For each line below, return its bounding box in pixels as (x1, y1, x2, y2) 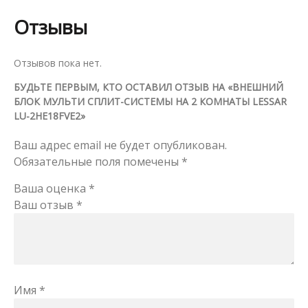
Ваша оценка (14, 181, 89, 197)
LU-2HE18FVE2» (14, 109, 85, 123)
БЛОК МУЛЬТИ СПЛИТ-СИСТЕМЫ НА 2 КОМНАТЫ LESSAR (14, 95, 287, 109)
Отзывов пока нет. (14, 56, 102, 70)
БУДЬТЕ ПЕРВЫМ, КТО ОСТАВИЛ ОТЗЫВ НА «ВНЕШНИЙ (14, 80, 283, 94)
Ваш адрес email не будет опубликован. (14, 137, 227, 153)
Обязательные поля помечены (14, 154, 181, 170)
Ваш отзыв (14, 197, 76, 213)
